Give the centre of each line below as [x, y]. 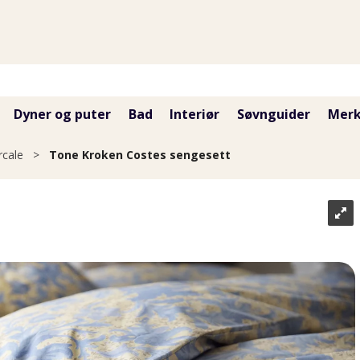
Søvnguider [274, 114]
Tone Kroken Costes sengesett [140, 155]
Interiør [195, 114]
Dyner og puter [62, 114]
